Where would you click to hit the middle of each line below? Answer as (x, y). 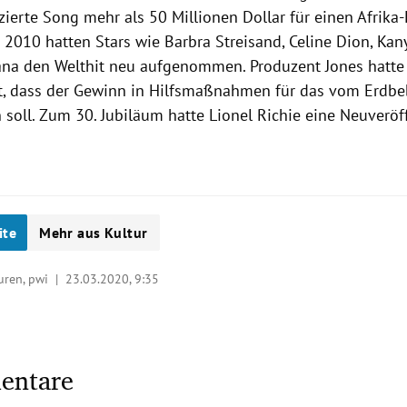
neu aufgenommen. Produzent (215, 66)
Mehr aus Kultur (94, 233)
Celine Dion (330, 42)
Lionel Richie (255, 115)
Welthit (80, 66)
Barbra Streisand (223, 42)
